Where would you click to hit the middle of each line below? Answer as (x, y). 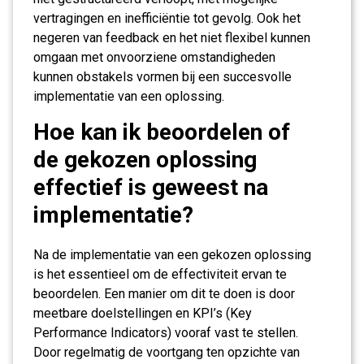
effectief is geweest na (151, 187)
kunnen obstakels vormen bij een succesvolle (162, 77)
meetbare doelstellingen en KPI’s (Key (143, 313)
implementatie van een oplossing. (129, 96)
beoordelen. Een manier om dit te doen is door (164, 294)
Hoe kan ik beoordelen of (162, 132)
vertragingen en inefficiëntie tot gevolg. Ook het (167, 18)
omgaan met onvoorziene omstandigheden (154, 57)
